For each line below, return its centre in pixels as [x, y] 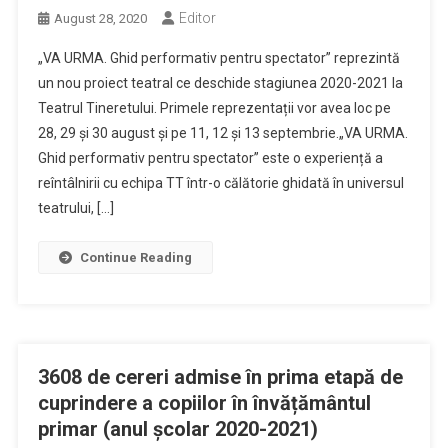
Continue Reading [135, 257]
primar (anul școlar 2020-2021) [177, 429]
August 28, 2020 [100, 18]
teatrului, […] [75, 208]
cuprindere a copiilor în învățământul [204, 403]
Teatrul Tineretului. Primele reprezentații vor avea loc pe [214, 108]
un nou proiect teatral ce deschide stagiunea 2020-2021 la [220, 83]
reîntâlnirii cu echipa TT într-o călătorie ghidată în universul [220, 183]
